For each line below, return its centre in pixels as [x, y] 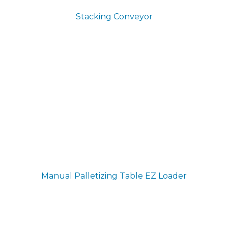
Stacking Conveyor [114, 17]
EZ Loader [166, 176]
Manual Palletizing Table [92, 176]
